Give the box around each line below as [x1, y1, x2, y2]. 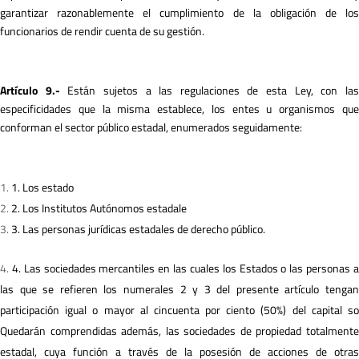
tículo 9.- [10, 82, 68, 99]
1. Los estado [11, 179, 74, 196]
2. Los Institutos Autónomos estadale [11, 200, 187, 216]
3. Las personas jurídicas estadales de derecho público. [11, 220, 265, 237]
